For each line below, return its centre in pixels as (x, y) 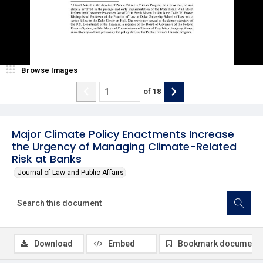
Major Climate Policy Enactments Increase (123, 134)
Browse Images (49, 70)
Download (53, 243)
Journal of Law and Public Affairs (71, 172)
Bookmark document (218, 243)
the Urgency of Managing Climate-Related (124, 146)
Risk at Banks (47, 159)
